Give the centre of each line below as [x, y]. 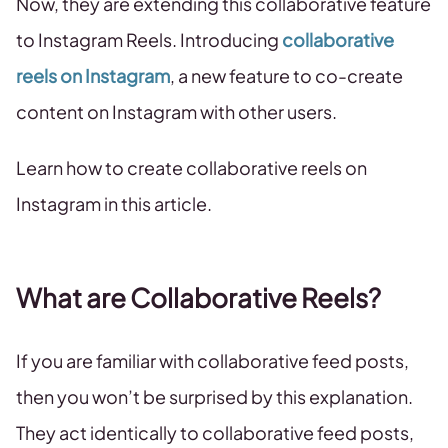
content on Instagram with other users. [178, 112]
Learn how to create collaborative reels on [191, 168]
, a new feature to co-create [286, 76]
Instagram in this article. [115, 204]
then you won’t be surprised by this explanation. [214, 397]
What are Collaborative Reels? [198, 298]
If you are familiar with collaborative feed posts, [212, 361]
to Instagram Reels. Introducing [149, 40]
